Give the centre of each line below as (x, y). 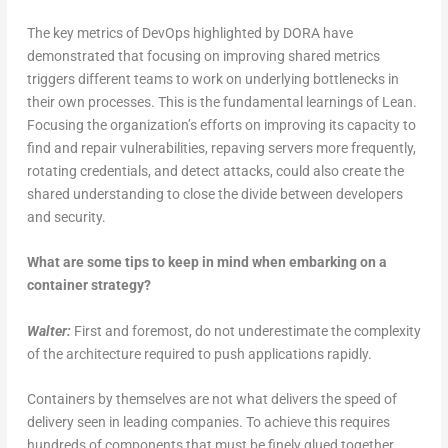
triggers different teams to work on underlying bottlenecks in (212, 78)
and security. (66, 216)
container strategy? (88, 285)
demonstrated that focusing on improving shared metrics (203, 55)
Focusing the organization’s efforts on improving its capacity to (221, 124)
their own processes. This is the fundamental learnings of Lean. (221, 101)
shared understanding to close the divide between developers (214, 193)
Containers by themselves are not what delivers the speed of (211, 399)
